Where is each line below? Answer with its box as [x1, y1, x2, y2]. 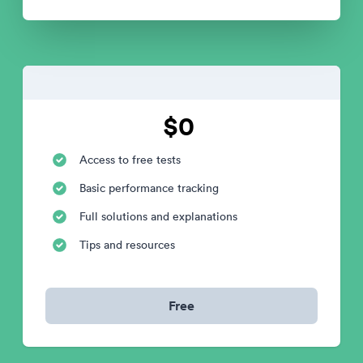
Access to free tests [79, 152, 181, 168]
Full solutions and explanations [79, 209, 237, 224]
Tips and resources [79, 237, 175, 253]
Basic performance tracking [79, 181, 219, 196]
